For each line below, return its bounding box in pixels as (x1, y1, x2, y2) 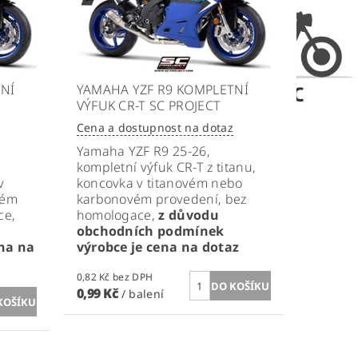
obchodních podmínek (76, 222, 225, 241)
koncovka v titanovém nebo (76, 174, 243, 193)
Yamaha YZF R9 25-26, (76, 142, 210, 161)
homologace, (76, 206, 159, 225)
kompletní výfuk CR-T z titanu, (76, 158, 257, 177)
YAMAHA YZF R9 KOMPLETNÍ (76, 81, 249, 99)
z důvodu (158, 206, 219, 225)
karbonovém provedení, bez (76, 190, 247, 209)
